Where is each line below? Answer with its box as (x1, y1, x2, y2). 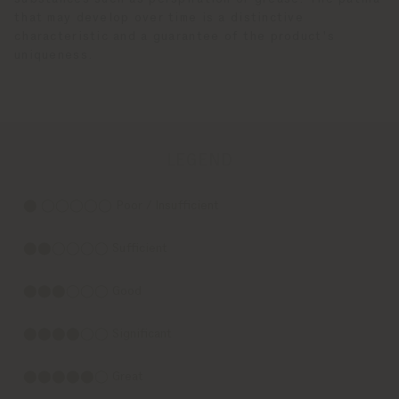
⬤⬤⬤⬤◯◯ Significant (23, 328, 172, 340)
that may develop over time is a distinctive (14, 12, 305, 24)
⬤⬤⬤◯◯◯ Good (23, 285, 142, 297)
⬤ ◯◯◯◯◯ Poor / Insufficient (23, 199, 219, 212)
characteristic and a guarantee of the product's (14, 30, 336, 43)
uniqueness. (14, 49, 94, 61)
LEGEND (166, 151, 233, 169)
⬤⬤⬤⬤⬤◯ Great (23, 370, 143, 383)
